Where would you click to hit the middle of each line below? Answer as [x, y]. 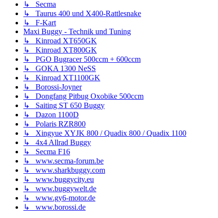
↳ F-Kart [40, 22]
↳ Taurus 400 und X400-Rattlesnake [82, 13]
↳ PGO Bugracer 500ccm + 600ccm [82, 59]
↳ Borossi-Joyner [53, 87]
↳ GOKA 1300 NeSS [60, 68]
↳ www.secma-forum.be [64, 161]
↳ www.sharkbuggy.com [64, 170]
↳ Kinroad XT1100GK [62, 77]
